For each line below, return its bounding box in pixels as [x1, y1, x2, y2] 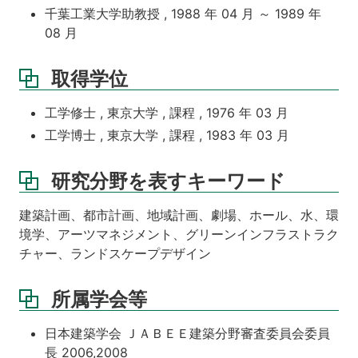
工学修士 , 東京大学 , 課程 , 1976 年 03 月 [45, 104, 288, 121]
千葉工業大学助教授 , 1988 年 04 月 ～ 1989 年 [45, 5, 321, 22]
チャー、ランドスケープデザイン [19, 245, 211, 261]
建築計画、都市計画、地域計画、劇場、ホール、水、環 [19, 206, 339, 223]
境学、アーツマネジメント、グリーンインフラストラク [19, 225, 339, 242]
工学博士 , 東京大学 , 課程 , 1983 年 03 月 [45, 126, 289, 143]
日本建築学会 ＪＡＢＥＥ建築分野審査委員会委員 [45, 324, 330, 341]
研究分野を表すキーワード [51, 169, 285, 193]
